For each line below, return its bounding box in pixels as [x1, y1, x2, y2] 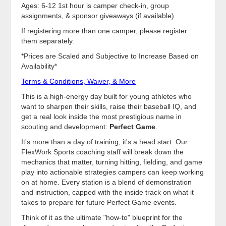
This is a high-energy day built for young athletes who [21, 92, 192, 101]
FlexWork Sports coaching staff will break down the [21, 148, 184, 156]
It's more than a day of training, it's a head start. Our [21, 138, 188, 146]
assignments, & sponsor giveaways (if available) [21, 12, 175, 20]
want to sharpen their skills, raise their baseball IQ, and [21, 102, 197, 111]
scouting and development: [21, 123, 110, 131]
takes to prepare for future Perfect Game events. [21, 198, 177, 207]
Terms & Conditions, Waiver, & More [21, 77, 136, 86]
